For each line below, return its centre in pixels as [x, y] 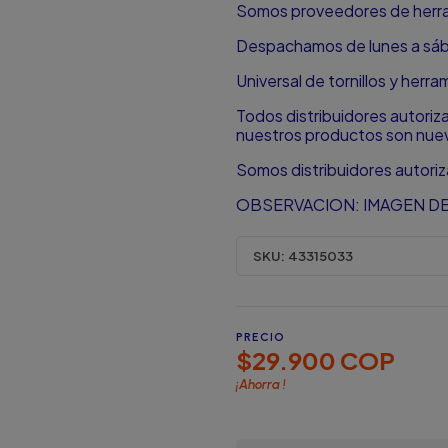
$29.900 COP [315, 359]
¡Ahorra [259, 384]
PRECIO [260, 336]
